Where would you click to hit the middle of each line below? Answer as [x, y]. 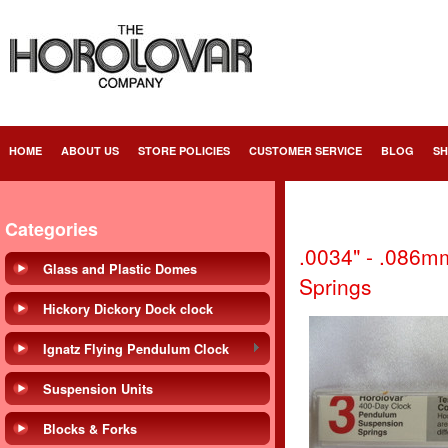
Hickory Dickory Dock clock [128, 309]
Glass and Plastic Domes [120, 269]
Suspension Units [98, 389]
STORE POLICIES [184, 150]
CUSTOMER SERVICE [305, 150]
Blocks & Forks [90, 429]
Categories [51, 229]
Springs [335, 286]
